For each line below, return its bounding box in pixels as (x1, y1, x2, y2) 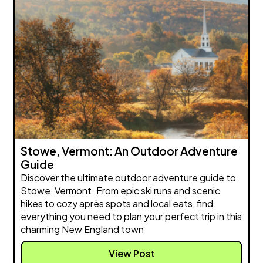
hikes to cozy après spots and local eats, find (21, 197, 214, 210)
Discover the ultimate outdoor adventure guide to (21, 171, 237, 184)
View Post (108, 247, 155, 260)
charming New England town (21, 223, 144, 236)
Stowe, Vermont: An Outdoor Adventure (21, 144, 238, 159)
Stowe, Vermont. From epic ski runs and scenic (21, 184, 221, 197)
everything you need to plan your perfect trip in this (21, 210, 242, 223)
